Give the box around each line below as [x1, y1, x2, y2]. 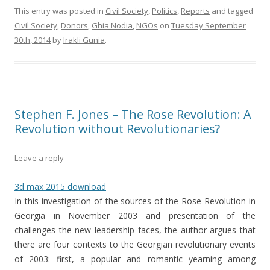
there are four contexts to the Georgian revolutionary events [14, 239, 256, 251]
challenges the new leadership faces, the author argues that [14, 224, 256, 236]
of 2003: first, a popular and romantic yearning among [14, 253, 256, 265]
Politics [152, 5, 177, 17]
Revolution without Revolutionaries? [14, 121, 220, 137]
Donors [61, 20, 88, 31]
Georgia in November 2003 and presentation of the [14, 210, 256, 222]
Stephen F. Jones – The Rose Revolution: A [14, 106, 251, 123]
